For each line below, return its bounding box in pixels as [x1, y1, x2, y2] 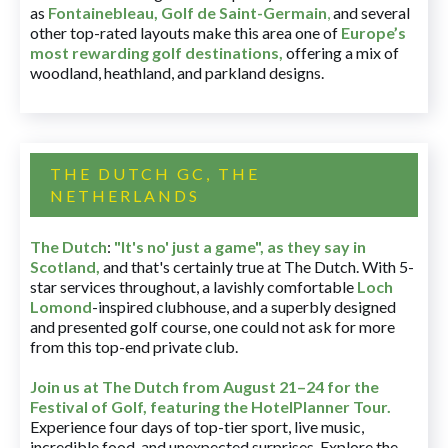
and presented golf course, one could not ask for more [30, 317, 395, 336]
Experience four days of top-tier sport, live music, [30, 417, 364, 436]
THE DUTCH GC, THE [50, 164, 260, 183]
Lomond [30, 297, 92, 316]
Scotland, [30, 257, 100, 276]
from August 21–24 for [182, 377, 351, 396]
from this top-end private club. [30, 337, 238, 356]
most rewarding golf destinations [30, 43, 279, 62]
